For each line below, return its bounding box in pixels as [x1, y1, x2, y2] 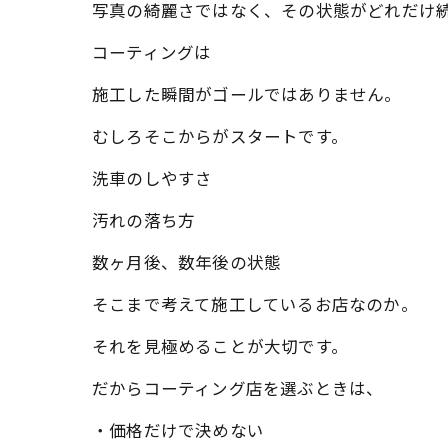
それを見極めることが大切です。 [92, 338, 348, 357]
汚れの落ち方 [92, 212, 196, 231]
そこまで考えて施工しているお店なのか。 [92, 296, 418, 315]
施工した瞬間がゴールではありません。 [92, 86, 402, 105]
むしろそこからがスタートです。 [92, 128, 348, 147]
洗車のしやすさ [92, 170, 213, 189]
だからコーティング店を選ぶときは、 [92, 380, 384, 399]
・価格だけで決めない [92, 422, 264, 441]
